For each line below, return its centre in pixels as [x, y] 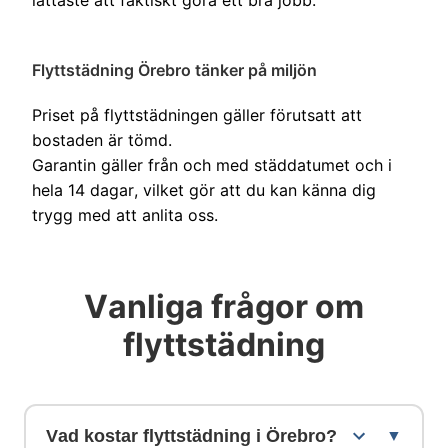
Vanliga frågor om [224, 306]
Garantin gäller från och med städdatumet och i [212, 164]
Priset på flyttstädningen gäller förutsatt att [197, 114]
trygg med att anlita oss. [125, 214]
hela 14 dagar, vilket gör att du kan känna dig [204, 189]
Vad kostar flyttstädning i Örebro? [191, 435]
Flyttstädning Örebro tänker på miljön [174, 69]
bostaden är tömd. [102, 139]
